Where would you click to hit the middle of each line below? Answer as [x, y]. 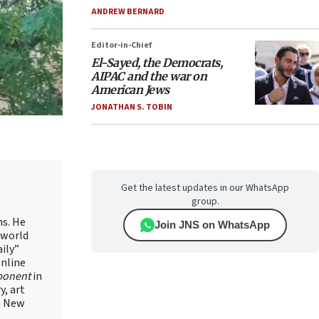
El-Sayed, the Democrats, [157, 63]
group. [205, 202]
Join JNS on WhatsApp [212, 225]
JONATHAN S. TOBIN [132, 107]
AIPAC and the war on [149, 76]
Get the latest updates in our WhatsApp [205, 188]
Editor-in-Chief [121, 45]
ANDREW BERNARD [128, 12]
